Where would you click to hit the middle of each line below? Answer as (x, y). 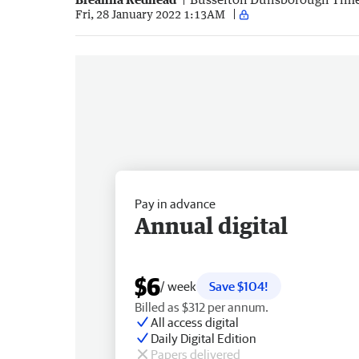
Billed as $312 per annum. (202, 307)
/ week (178, 286)
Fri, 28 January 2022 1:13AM (150, 14)
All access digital (195, 322)
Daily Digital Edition (204, 338)
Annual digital (211, 225)
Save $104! (239, 286)
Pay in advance (175, 203)
